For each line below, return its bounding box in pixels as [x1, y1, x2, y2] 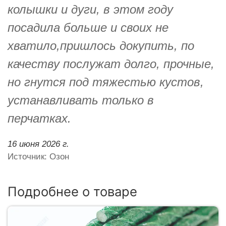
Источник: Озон [8, 151, 69, 161]
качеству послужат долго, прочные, [8, 56, 214, 71]
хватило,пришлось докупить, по [8, 38, 194, 52]
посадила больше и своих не [8, 20, 168, 34]
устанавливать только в [8, 93, 154, 107]
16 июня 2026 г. [8, 139, 69, 149]
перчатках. [8, 111, 71, 125]
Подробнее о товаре [8, 183, 137, 199]
